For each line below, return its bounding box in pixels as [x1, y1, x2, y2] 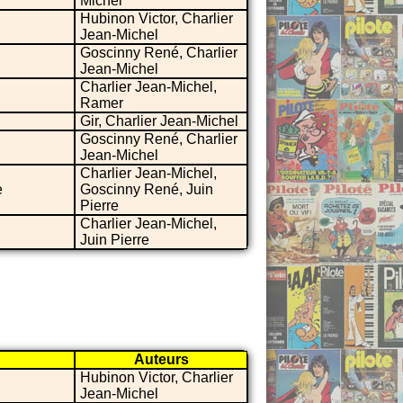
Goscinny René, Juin [80, 181, 213, 197]
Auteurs [133, 351, 189, 367]
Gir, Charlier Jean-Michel [80, 112, 238, 129]
